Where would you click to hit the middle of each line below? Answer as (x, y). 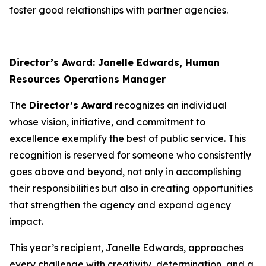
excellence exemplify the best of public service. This (128, 138)
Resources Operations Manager (88, 79)
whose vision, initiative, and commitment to (107, 122)
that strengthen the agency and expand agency (120, 205)
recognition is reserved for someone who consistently (130, 155)
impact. (26, 221)
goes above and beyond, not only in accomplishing (126, 172)
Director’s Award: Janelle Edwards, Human (115, 62)
